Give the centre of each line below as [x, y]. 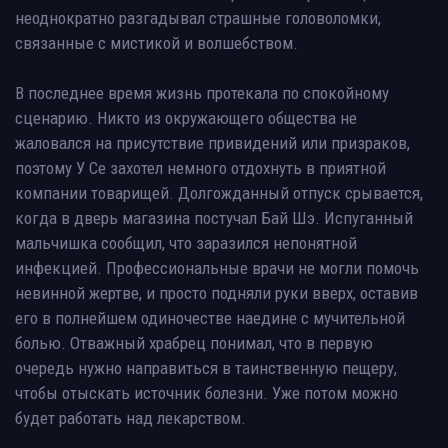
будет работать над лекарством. [130, 417]
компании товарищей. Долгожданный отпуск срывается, [219, 192]
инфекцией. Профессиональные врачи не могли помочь [217, 267]
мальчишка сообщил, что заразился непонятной [186, 242]
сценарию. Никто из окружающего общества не [186, 117]
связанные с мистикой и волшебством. [156, 42]
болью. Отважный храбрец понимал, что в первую [194, 342]
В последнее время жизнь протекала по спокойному [202, 92]
